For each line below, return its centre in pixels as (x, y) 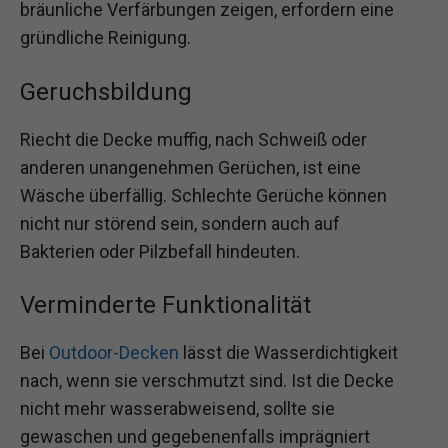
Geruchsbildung (106, 91)
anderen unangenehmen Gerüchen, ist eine (190, 167)
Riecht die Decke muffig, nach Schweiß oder (193, 139)
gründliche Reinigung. (105, 38)
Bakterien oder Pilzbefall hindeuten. (160, 251)
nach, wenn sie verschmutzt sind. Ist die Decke (207, 380)
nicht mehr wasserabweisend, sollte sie (177, 408)
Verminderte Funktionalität (165, 304)
